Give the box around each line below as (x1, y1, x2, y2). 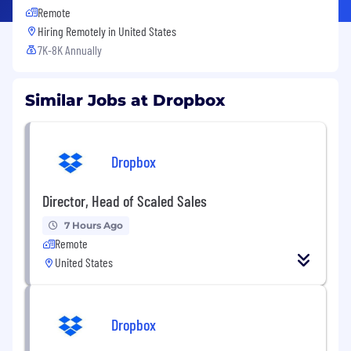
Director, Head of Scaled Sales (42, 190, 207, 210)
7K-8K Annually (38, 42, 102, 57)
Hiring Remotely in (38, 23, 118, 38)
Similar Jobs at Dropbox (25, 90, 225, 110)
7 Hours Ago (64, 219, 123, 231)
